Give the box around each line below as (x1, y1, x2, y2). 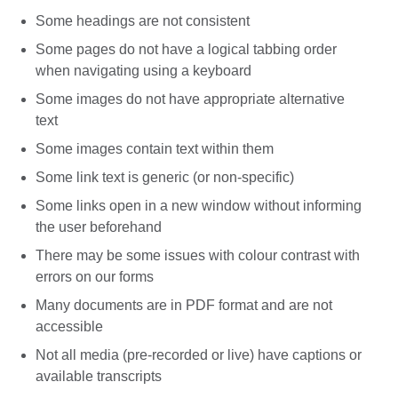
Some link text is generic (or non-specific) (36, 169, 298, 185)
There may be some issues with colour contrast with (36, 247, 360, 263)
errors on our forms (36, 268, 157, 284)
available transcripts (36, 368, 165, 384)
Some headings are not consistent (36, 12, 253, 28)
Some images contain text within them (36, 140, 277, 156)
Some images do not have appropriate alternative (36, 91, 345, 107)
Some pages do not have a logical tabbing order (36, 41, 337, 57)
